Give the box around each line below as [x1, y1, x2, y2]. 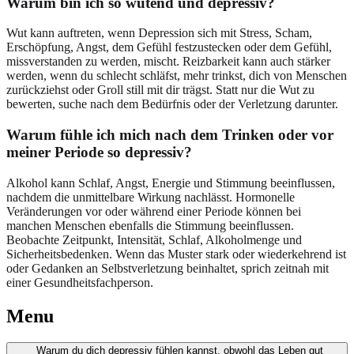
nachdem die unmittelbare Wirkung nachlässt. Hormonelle [6, 190, 295, 204]
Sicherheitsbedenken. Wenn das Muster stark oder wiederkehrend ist [6, 247, 346, 261]
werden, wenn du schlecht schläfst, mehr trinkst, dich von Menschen [6, 69, 347, 83]
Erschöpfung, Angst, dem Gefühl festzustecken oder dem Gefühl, [6, 40, 332, 55]
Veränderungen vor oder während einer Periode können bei [6, 204, 301, 218]
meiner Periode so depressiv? [6, 143, 192, 160]
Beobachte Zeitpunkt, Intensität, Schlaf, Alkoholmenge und [6, 232, 302, 247]
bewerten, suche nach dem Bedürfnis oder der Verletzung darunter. [6, 97, 338, 111]
